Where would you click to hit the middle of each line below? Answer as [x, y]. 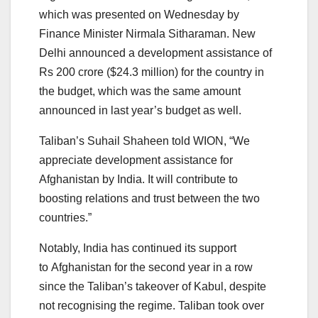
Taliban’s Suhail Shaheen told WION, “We [144, 141]
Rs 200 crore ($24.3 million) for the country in [152, 72]
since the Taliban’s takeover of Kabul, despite [153, 286]
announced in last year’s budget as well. [142, 110]
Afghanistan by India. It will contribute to [138, 179]
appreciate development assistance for [136, 160]
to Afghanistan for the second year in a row [146, 267]
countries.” [67, 217]
